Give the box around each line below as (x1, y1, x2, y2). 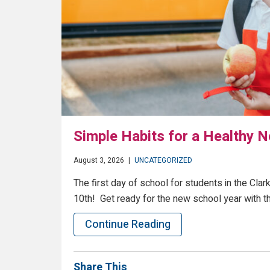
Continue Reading (85, 216, 171, 233)
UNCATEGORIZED (134, 155, 192, 166)
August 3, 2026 (74, 155, 124, 166)
